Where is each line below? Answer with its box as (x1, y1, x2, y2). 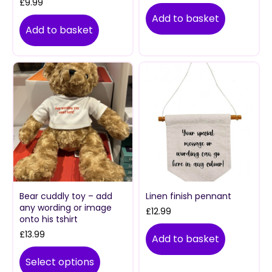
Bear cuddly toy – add (19, 190, 112, 203)
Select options (25, 255, 94, 270)
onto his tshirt (19, 213, 78, 226)
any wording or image (19, 202, 112, 214)
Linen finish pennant (146, 190, 231, 203)
